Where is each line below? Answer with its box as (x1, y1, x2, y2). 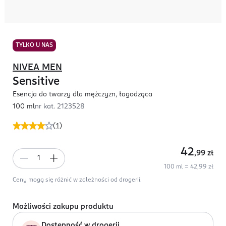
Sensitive (13, 76, 60, 87)
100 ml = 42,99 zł (164, 164, 213, 170)
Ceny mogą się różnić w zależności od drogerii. (13, 177, 142, 183)
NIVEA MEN (13, 63, 62, 72)
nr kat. (35, 103, 57, 110)
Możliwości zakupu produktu (13, 203, 114, 210)
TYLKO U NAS (16, 42, 53, 48)
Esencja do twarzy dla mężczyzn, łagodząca (13, 91, 152, 98)
